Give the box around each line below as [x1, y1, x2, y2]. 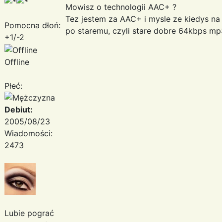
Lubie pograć [4, 208, 54, 218]
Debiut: [4, 104, 33, 114]
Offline [4, 56, 29, 67]
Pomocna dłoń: [4, 20, 60, 30]
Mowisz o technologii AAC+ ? [65, 1, 176, 12]
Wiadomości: [4, 128, 53, 138]
